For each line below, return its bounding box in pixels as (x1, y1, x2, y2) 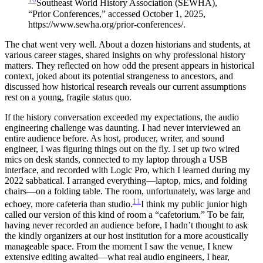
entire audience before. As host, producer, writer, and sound (5, 133, 224, 143)
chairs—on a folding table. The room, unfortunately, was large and (5, 186, 251, 196)
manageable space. (5, 241, 76, 252)
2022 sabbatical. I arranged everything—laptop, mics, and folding (5, 175, 247, 186)
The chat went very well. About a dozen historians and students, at (5, 39, 250, 49)
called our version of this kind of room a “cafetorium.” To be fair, (5, 210, 245, 220)
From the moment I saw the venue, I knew (76, 241, 233, 252)
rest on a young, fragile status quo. (5, 92, 131, 102)
